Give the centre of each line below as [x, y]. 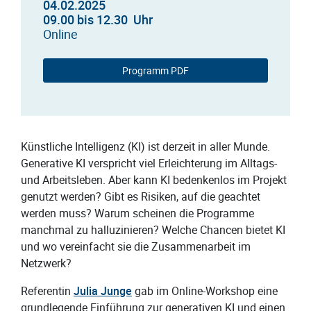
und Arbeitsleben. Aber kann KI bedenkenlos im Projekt [154, 180]
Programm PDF [155, 71]
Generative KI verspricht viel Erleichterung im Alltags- [149, 163]
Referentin [47, 291]
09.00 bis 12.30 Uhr [98, 20]
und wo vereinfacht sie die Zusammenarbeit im [136, 247]
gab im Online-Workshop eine [206, 291]
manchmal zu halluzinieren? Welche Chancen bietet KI [153, 230]
